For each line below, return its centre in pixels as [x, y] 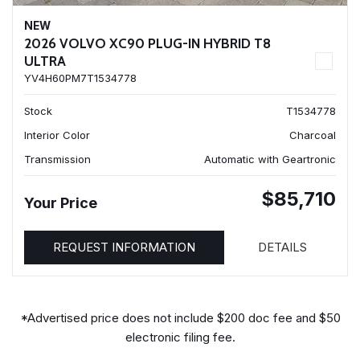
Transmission [57, 159]
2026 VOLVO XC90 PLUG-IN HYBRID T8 [147, 43]
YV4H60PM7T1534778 [80, 78]
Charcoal [313, 135]
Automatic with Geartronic [270, 159]
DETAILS [282, 247]
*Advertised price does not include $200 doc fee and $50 [180, 318]
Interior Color [57, 135]
